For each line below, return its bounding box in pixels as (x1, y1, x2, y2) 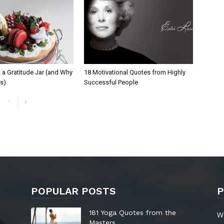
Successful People (84, 78, 138, 86)
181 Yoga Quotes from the (89, 208, 176, 217)
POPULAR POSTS (31, 185, 116, 197)
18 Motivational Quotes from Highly (84, 68, 185, 76)
